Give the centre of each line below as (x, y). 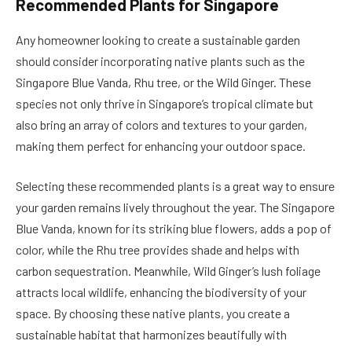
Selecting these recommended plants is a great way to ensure (175, 186)
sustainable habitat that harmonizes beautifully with (151, 335)
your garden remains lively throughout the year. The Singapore (175, 207)
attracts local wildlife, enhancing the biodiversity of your (161, 292)
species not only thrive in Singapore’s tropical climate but (165, 103)
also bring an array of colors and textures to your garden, (161, 124)
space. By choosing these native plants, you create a (153, 313)
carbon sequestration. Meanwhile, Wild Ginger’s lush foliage (168, 271)
